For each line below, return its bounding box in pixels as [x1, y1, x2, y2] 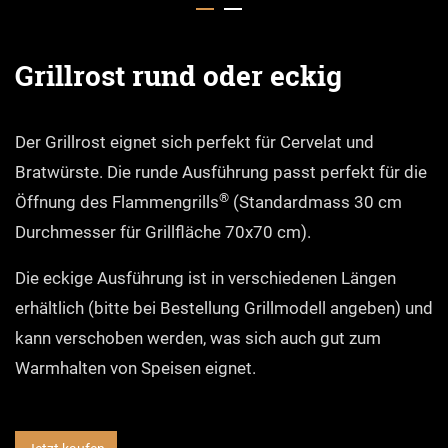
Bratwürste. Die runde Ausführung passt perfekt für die [15, 162, 427, 183]
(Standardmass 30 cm [229, 192, 402, 213]
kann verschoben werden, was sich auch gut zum [15, 328, 381, 349]
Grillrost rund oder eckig [15, 57, 342, 95]
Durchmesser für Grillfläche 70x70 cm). [15, 222, 311, 243]
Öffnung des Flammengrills [15, 192, 219, 213]
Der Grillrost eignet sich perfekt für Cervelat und [15, 132, 374, 153]
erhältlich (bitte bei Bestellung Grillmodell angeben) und [15, 298, 433, 319]
